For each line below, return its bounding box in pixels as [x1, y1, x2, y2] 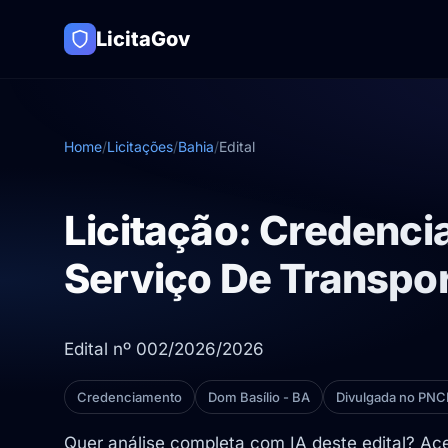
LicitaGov [96, 27, 190, 51]
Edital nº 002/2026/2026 [64, 339, 264, 360]
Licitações [107, 138, 173, 155]
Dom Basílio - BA [208, 389, 310, 406]
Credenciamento [77, 389, 182, 406]
